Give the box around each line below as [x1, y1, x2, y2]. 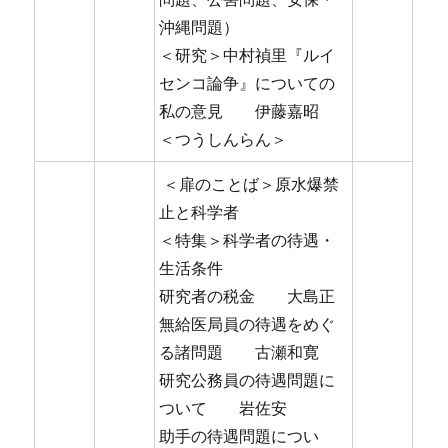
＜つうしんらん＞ [159, 129, 288, 150]
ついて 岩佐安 [159, 398, 288, 419]
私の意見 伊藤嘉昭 [159, 101, 320, 122]
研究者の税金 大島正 [159, 286, 336, 307]
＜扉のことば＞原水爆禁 [159, 174, 340, 195]
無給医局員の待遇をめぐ [159, 314, 336, 335]
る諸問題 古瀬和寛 [159, 342, 320, 363]
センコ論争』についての [159, 73, 336, 94]
